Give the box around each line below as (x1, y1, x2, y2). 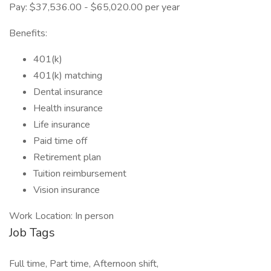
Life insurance (33, 118, 90, 131)
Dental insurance (33, 85, 103, 99)
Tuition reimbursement (33, 167, 126, 180)
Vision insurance (33, 183, 100, 197)
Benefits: (9, 27, 47, 40)
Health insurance (33, 102, 103, 115)
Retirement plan (33, 151, 101, 164)
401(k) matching (33, 69, 102, 82)
